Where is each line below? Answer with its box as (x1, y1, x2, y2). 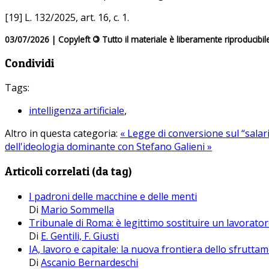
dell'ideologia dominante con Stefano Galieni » (5, 140, 212, 154)
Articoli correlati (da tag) (5, 165, 131, 178)
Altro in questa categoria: (5, 127, 118, 141)
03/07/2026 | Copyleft (5, 33, 92, 45)
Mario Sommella (41, 202, 114, 216)
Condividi (5, 56, 54, 70)
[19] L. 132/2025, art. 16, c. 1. (5, 10, 129, 24)
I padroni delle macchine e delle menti (29, 189, 197, 203)
